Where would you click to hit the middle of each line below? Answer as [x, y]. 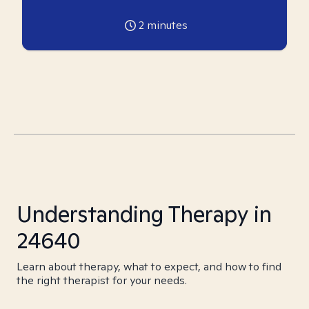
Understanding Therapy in [144, 214]
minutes [166, 25]
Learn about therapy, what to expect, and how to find [149, 267]
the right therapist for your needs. [102, 280]
